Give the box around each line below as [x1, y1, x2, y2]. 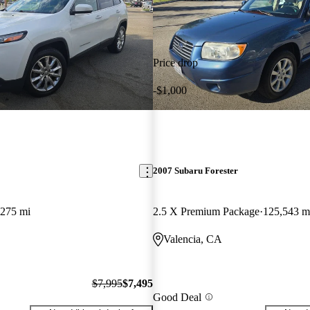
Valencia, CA [163, 233, 222, 246]
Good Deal [152, 291, 201, 303]
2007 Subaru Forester [152, 165, 238, 176]
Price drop [152, 56, 198, 69]
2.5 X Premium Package [152, 206, 259, 218]
